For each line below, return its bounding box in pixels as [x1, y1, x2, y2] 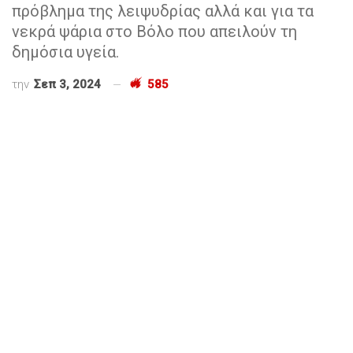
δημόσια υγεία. [12, 42, 119, 61]
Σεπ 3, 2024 [34, 76, 101, 91]
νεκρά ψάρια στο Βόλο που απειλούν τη [12, 21, 297, 41]
